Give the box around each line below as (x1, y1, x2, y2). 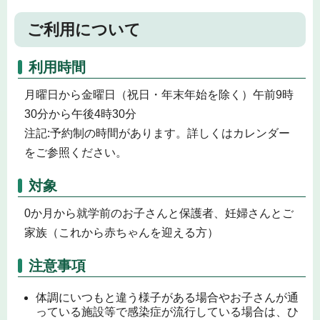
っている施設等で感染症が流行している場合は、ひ (36, 305, 299, 318)
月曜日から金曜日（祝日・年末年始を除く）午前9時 (24, 89, 294, 101)
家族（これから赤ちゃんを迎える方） (24, 226, 219, 239)
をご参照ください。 (24, 146, 127, 159)
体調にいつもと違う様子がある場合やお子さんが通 (36, 291, 299, 304)
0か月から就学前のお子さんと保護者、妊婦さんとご (24, 206, 294, 219)
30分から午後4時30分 (24, 108, 136, 121)
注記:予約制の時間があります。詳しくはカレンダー (24, 127, 290, 140)
